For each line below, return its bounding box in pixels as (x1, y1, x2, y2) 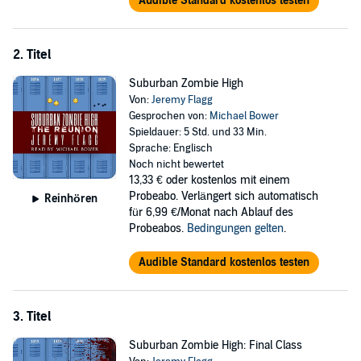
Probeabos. (128, 222, 187, 235)
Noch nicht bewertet (128, 158, 224, 171)
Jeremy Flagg (151, 93, 213, 106)
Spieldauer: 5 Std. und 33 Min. (128, 126, 267, 139)
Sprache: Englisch (128, 142, 213, 155)
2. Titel (13, 47, 51, 63)
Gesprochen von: (128, 110, 210, 122)
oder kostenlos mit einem (165, 173, 290, 187)
